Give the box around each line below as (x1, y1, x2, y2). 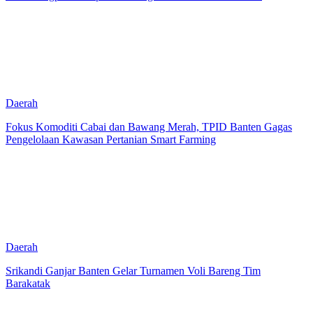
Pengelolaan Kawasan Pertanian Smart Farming (6, 133, 216, 145)
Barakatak (6, 277, 50, 289)
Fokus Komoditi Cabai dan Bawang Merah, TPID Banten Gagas (6, 120, 292, 133)
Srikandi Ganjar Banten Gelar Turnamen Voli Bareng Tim (6, 264, 261, 277)
